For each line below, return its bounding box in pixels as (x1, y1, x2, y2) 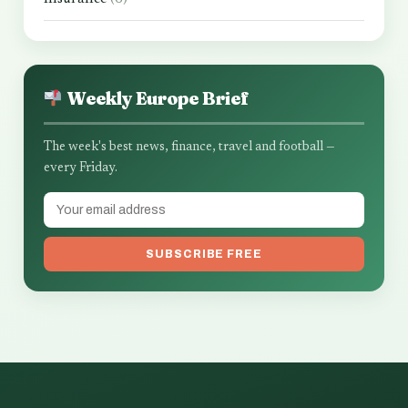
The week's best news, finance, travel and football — (44, 141, 335, 155)
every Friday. (44, 162, 117, 176)
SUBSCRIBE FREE (145, 248, 263, 261)
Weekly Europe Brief (63, 87, 249, 110)
